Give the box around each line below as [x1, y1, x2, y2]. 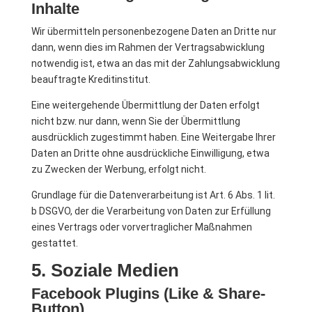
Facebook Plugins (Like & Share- [31, 285, 265, 302]
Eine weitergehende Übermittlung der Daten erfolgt [31, 100, 260, 111]
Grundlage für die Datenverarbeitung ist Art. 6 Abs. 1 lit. [31, 189, 275, 201]
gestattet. [31, 237, 78, 249]
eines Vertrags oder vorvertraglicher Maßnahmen [31, 221, 252, 233]
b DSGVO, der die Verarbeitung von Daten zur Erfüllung [31, 205, 271, 217]
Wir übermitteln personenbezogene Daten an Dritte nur [31, 26, 276, 37]
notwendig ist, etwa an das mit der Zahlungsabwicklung [31, 58, 280, 69]
